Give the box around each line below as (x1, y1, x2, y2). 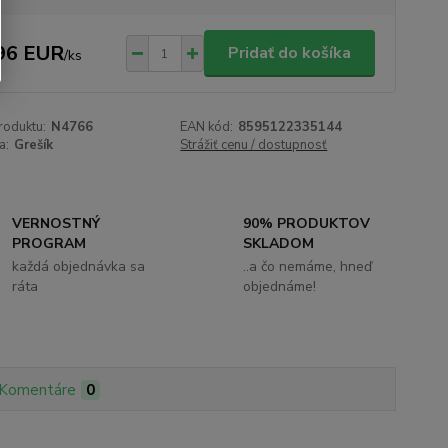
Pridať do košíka (227, 42, 351, 64)
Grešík (13, 136, 53, 154)
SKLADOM (242, 234, 314, 253)
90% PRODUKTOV (242, 214, 370, 233)
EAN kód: (180, 118, 234, 136)
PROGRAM (12, 234, 87, 253)
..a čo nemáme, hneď (242, 257, 372, 276)
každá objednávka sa (12, 257, 146, 276)
